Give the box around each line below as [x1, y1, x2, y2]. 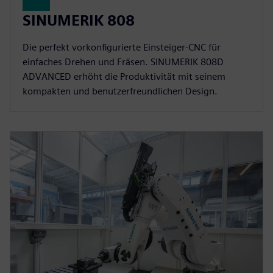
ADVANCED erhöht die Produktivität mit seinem [23, 70, 225, 82]
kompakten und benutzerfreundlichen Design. [23, 85, 218, 97]
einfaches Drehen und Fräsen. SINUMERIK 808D [23, 55, 224, 68]
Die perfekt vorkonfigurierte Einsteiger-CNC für [23, 41, 221, 53]
